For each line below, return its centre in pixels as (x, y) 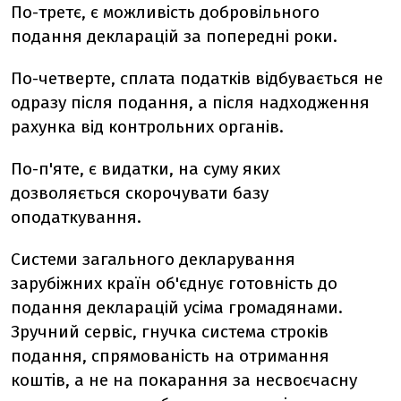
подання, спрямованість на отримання (170, 356)
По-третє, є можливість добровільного (165, 12)
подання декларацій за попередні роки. (174, 36)
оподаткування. (76, 217)
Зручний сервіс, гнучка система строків (170, 332)
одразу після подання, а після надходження (190, 102)
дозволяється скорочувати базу (140, 193)
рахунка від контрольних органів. (147, 127)
